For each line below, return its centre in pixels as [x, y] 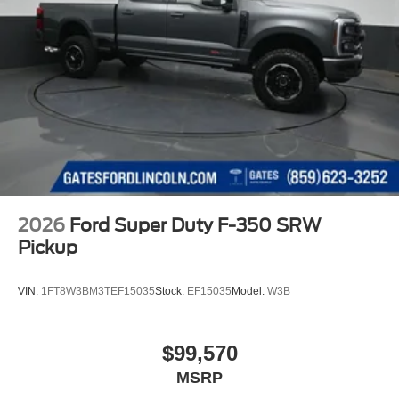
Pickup [48, 248]
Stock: [171, 292]
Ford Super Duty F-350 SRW [195, 225]
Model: [249, 292]
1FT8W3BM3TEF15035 [98, 292]
